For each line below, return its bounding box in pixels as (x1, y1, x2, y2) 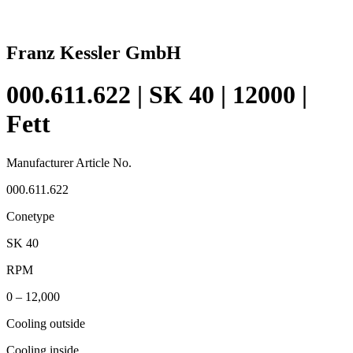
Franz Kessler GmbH (6, 42, 181, 63)
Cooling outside (6, 316, 85, 330)
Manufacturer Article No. (6, 155, 132, 169)
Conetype (6, 209, 54, 223)
